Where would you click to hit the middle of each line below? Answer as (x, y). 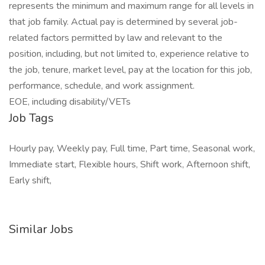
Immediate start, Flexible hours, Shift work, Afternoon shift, (130, 164)
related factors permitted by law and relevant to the (116, 38)
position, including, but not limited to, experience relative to (129, 54)
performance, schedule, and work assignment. (102, 86)
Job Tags (31, 118)
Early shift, (30, 180)
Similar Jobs (41, 229)
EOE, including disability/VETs (70, 102)
